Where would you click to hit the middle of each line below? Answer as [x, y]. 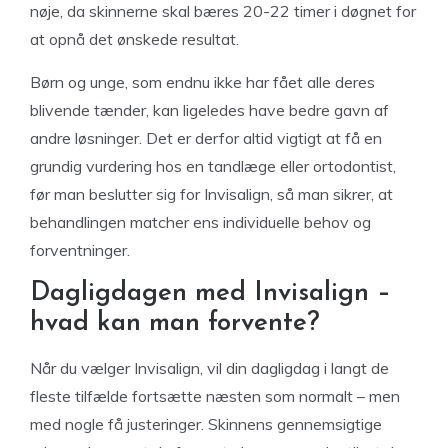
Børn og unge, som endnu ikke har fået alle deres [202, 82]
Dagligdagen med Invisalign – [210, 293]
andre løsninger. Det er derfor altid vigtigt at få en [206, 138]
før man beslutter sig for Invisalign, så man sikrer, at [211, 194]
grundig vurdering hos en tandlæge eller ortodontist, [213, 166]
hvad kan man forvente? [175, 323]
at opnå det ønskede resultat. [134, 39]
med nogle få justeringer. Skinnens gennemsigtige [206, 424]
